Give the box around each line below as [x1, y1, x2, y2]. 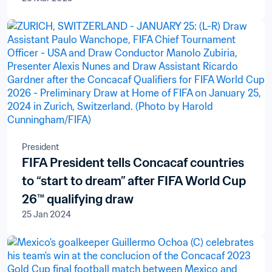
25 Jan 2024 [22, 209, 71, 220]
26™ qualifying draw [22, 191, 134, 207]
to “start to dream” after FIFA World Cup [22, 173, 246, 189]
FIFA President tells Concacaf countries [22, 155, 244, 171]
